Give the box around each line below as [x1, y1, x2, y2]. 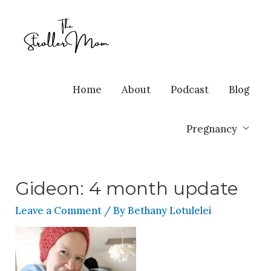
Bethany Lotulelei [128, 204, 212, 217]
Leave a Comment [15, 204, 102, 217]
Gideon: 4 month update [15, 177, 239, 200]
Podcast [170, 82, 209, 96]
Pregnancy [186, 122, 237, 135]
